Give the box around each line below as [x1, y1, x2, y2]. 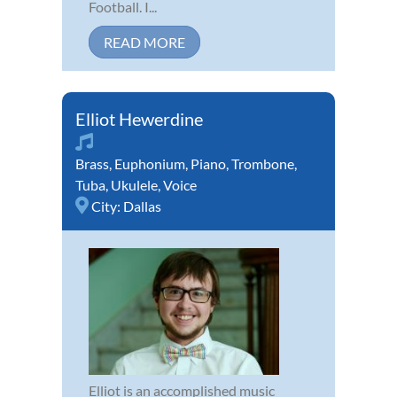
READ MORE [104, 34, 185, 51]
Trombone [231, 155, 294, 173]
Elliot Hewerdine [75, 108, 203, 130]
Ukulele [111, 176, 158, 194]
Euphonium [114, 155, 185, 173]
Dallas [123, 198, 161, 215]
